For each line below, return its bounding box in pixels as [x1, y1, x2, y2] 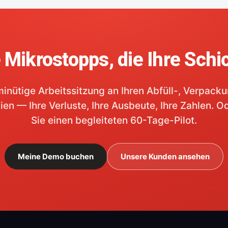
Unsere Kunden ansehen [121, 151, 210, 161]
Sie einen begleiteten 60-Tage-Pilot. [31, 114, 197, 126]
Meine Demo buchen [18, 151, 94, 161]
